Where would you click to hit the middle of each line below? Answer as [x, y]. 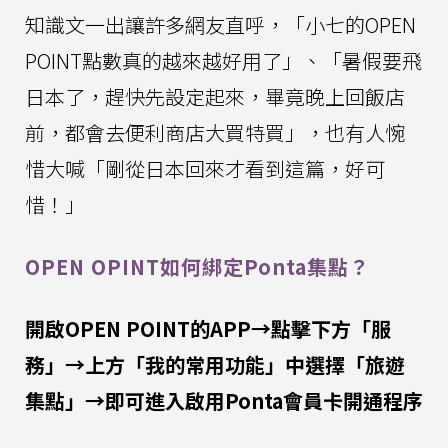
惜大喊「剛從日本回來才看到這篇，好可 [205, 169]
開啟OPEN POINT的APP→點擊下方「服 [208, 329]
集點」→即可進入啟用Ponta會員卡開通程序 [224, 401]
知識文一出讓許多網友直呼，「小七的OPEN [220, 25]
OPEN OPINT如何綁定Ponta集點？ [197, 267]
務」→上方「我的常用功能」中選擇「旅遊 [215, 365]
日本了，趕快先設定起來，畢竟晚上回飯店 [215, 97]
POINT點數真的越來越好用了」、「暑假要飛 [223, 61]
